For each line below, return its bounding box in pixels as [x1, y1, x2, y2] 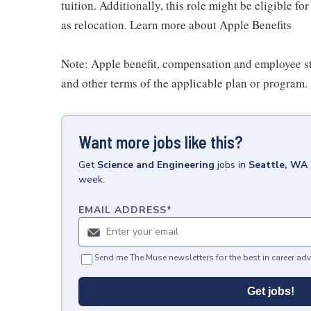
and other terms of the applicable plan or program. [61, 75, 308, 91]
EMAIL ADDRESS [78, 203, 167, 217]
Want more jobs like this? [78, 132, 242, 152]
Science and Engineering [97, 158, 215, 171]
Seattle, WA [249, 158, 308, 171]
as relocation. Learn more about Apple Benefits [61, 17, 292, 33]
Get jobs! [247, 285, 294, 297]
